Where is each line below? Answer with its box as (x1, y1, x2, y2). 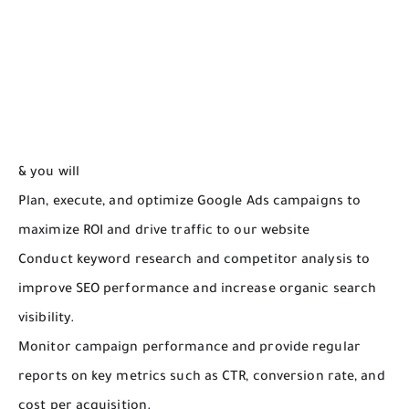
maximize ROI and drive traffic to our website (18, 224, 310, 239)
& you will (18, 165, 79, 181)
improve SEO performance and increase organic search (18, 282, 377, 298)
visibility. (18, 311, 76, 327)
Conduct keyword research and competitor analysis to (18, 253, 371, 268)
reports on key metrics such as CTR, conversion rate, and (18, 370, 385, 385)
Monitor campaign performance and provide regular (18, 341, 361, 356)
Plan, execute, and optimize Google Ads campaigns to (18, 194, 362, 210)
